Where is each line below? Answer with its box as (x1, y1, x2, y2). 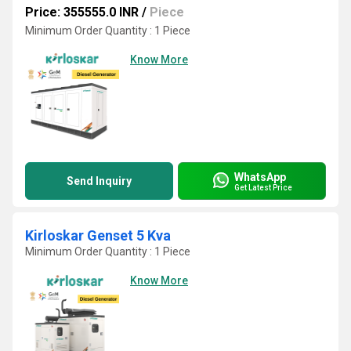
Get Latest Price (234, 183, 292, 192)
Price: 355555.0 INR (25, 5, 139, 20)
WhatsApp (234, 170, 286, 183)
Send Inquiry (67, 175, 132, 187)
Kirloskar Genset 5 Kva (25, 227, 171, 244)
